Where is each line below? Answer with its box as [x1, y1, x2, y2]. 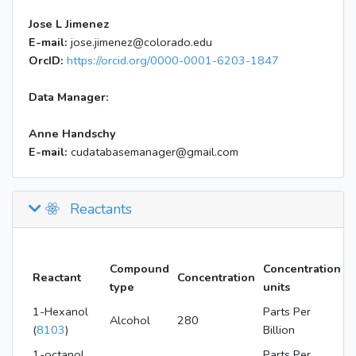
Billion [262, 322, 295, 339]
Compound [109, 261, 169, 277]
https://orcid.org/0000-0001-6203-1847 [67, 52, 279, 69]
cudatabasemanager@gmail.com [71, 144, 238, 161]
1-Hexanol [32, 304, 88, 320]
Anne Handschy [29, 126, 116, 142]
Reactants [66, 199, 132, 219]
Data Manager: [29, 89, 109, 106]
